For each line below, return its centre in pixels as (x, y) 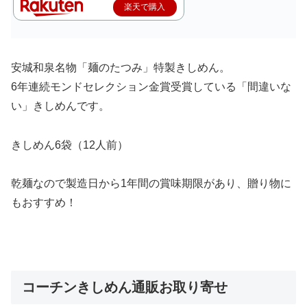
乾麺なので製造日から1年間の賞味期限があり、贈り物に (151, 184)
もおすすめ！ (44, 203)
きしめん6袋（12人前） (70, 145)
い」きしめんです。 (60, 106)
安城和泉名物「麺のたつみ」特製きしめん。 (121, 67)
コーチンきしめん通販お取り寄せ (125, 287)
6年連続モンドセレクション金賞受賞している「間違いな (151, 86)
